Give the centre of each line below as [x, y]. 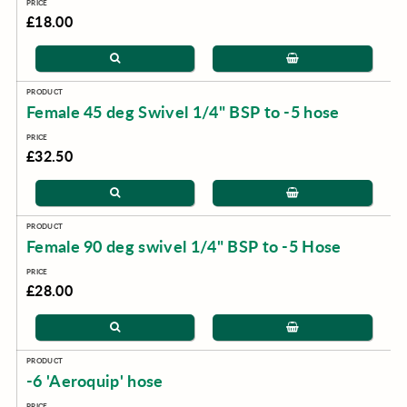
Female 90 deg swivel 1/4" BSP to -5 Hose [184, 246]
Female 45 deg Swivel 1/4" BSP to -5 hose [183, 112]
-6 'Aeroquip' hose [94, 381]
